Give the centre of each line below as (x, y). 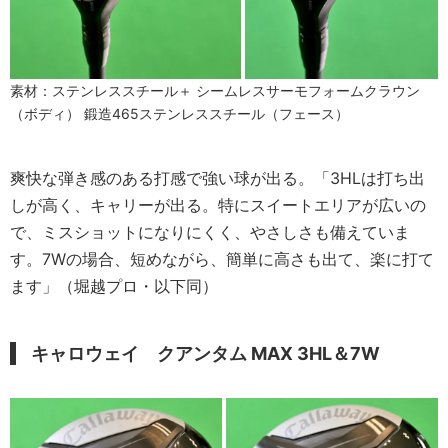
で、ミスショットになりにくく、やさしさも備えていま (210, 232)
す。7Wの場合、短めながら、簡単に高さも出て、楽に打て (222, 259)
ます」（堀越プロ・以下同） (114, 286)
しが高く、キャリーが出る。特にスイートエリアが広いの (218, 205)
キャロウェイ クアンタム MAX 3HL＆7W (205, 354)
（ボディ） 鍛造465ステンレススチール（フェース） (179, 114)
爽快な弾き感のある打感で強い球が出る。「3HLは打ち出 (217, 178)
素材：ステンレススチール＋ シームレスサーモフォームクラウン (215, 91)
